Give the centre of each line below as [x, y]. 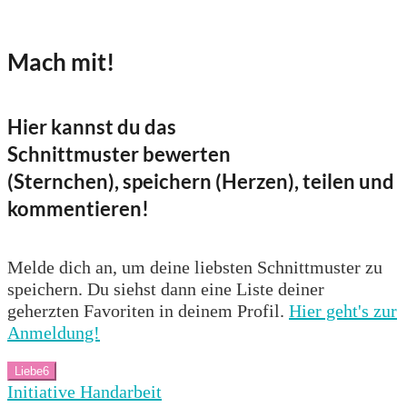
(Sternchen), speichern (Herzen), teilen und [201, 182]
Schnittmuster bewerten [119, 154]
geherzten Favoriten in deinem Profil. [148, 310]
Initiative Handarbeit [84, 391]
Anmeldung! [54, 332]
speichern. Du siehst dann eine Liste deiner [166, 288]
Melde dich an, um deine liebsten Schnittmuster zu [195, 267]
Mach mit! [61, 62]
